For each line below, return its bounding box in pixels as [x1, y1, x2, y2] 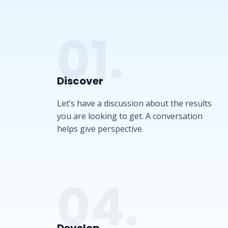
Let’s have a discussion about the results [57, 98, 212, 109]
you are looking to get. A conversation [57, 110, 203, 122]
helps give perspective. [57, 123, 144, 134]
